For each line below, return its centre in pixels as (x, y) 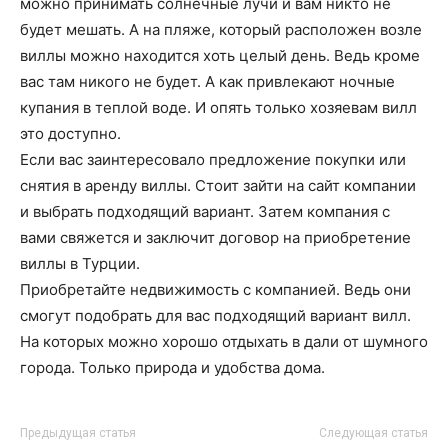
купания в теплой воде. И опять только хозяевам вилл (218, 107)
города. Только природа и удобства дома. (172, 367)
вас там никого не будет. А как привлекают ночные (207, 81)
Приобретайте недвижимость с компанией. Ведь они (215, 289)
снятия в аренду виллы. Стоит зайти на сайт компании (218, 185)
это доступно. (70, 133)
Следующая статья (373, 433)
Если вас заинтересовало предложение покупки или (213, 159)
